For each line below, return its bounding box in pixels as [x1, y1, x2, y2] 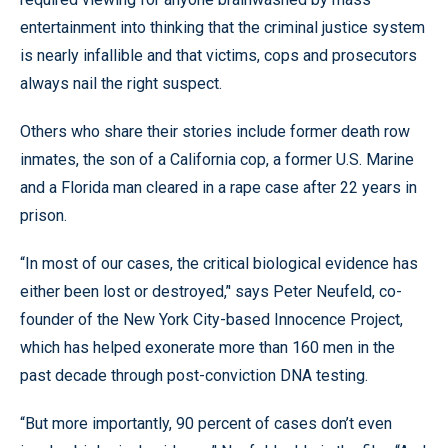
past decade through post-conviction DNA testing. [20, 366, 368, 385]
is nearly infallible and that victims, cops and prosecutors [20, 46, 417, 65]
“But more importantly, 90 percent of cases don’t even [20, 414, 392, 433]
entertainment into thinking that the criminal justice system [20, 18, 425, 37]
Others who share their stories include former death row [20, 122, 410, 141]
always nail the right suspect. [20, 74, 222, 93]
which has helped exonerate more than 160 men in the [20, 338, 395, 357]
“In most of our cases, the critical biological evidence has [20, 254, 418, 273]
